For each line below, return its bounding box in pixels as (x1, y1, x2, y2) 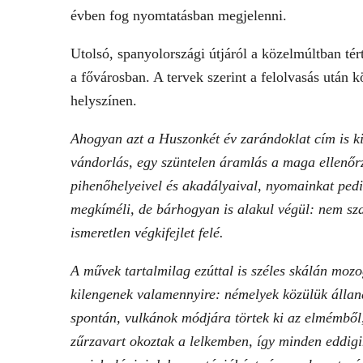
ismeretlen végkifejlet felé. (70, 224, 224, 241)
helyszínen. (70, 92, 137, 109)
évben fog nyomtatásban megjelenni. (70, 7, 287, 23)
